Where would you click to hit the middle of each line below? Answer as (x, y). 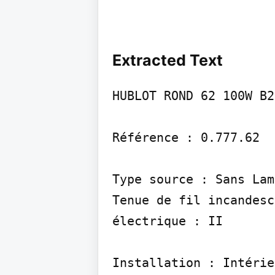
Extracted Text (168, 60)
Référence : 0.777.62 (186, 137)
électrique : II (168, 221)
